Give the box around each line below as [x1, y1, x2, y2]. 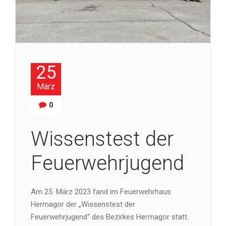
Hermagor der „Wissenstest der [31, 199, 135, 209]
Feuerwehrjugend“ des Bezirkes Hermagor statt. [31, 212, 189, 221]
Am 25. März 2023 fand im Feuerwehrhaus [31, 187, 171, 196]
